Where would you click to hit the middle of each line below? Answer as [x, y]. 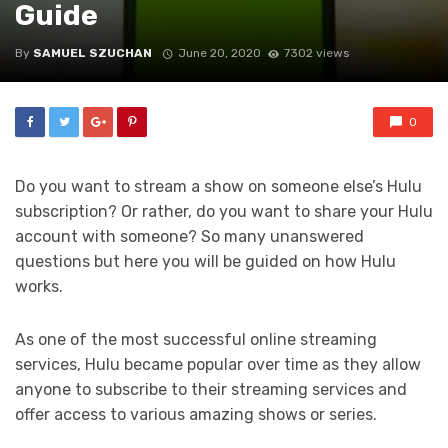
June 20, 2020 [219, 53]
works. [39, 286]
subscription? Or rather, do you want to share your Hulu [224, 211]
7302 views [316, 53]
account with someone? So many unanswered [189, 236]
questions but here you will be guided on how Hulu [205, 261]
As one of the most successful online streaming [196, 339]
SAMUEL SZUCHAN [92, 53]
